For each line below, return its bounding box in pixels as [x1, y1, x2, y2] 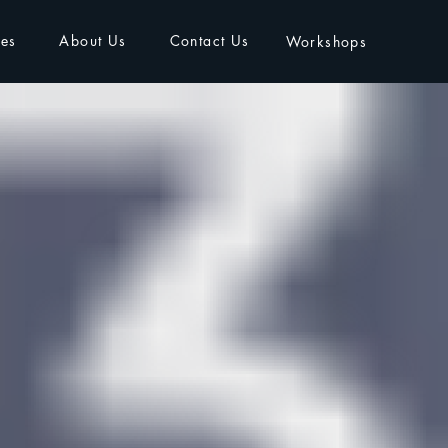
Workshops [285, 31, 368, 51]
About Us [59, 30, 127, 50]
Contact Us [169, 30, 250, 50]
